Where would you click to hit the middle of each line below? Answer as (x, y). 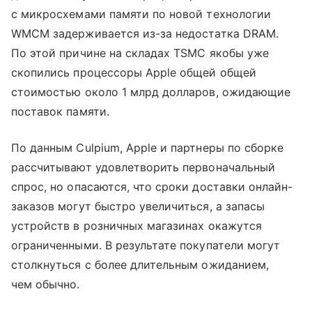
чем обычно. (46, 284)
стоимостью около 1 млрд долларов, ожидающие (151, 92)
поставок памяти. (60, 112)
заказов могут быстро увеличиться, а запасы (138, 206)
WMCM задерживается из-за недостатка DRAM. (145, 34)
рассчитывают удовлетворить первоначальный (143, 167)
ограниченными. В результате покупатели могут (146, 245)
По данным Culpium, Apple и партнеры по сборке (148, 148)
